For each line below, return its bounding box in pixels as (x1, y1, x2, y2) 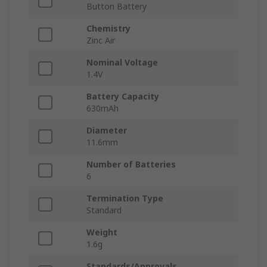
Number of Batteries (86, 158, 176, 170)
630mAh (86, 102, 119, 114)
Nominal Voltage (86, 56, 158, 68)
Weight (86, 226, 117, 238)
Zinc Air (86, 34, 115, 46)
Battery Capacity (86, 90, 159, 102)
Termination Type (86, 192, 163, 204)
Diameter (86, 124, 127, 136)
